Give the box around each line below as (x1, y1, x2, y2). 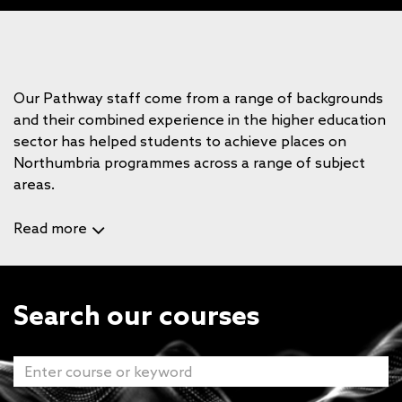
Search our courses (13, 297, 259, 332)
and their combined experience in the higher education (13, 110, 386, 128)
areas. (13, 175, 55, 193)
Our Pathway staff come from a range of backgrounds (13, 89, 383, 107)
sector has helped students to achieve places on (13, 132, 346, 150)
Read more (13, 219, 87, 237)
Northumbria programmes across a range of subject (13, 153, 365, 171)
